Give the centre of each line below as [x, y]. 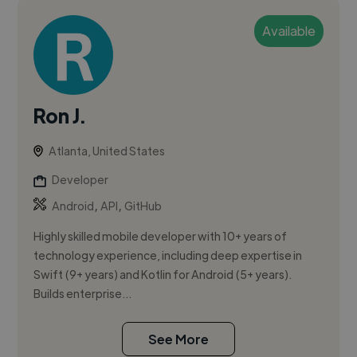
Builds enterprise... [83, 294]
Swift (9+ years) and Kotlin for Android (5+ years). [163, 275]
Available [288, 31]
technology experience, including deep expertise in [168, 255]
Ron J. [60, 116]
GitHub [143, 206]
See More [178, 339]
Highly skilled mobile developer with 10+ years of [161, 236]
